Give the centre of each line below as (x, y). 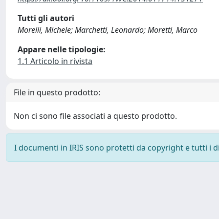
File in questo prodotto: (57, 92)
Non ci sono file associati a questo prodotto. (95, 116)
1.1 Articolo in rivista (55, 61)
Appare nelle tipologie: (62, 49)
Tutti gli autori (46, 18)
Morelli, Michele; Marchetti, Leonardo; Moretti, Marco (108, 30)
